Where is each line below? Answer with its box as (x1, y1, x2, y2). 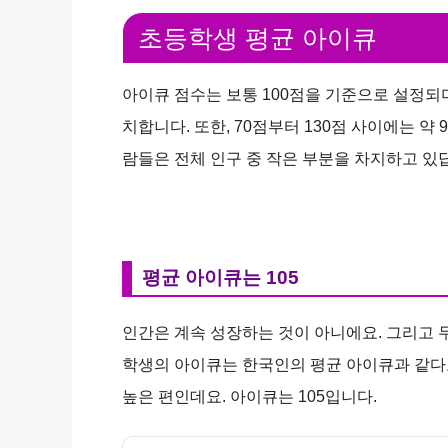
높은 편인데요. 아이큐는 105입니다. (122, 387, 377, 405)
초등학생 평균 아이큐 (138, 23, 377, 52)
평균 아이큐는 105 (142, 266, 299, 288)
